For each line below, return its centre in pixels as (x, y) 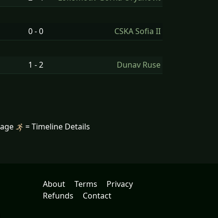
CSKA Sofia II (137, 31)
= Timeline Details (57, 127)
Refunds (58, 196)
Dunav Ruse (139, 65)
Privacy (120, 184)
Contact (97, 196)
